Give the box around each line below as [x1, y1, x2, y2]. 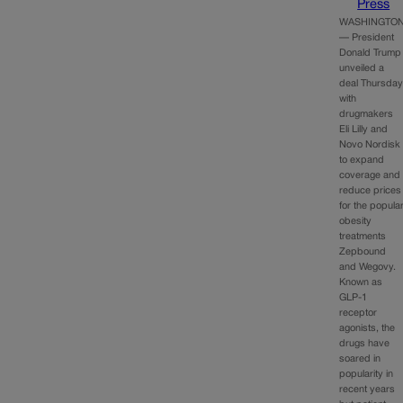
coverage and [339, 170, 401, 180]
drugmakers [339, 109, 394, 119]
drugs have [339, 338, 390, 348]
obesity [339, 216, 372, 226]
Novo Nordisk [339, 139, 401, 149]
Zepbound [339, 246, 387, 256]
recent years [339, 384, 396, 394]
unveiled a [339, 63, 385, 73]
